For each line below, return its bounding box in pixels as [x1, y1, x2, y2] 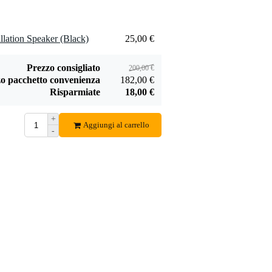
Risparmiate [50, 87, 100, 98]
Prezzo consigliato [27, 63, 100, 73]
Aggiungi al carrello [83, 120, 149, 130]
